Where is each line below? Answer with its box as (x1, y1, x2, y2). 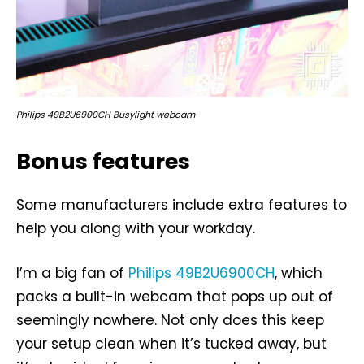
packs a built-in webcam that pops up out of (16, 287, 333, 307)
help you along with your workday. (16, 219, 255, 239)
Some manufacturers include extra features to (16, 195, 347, 215)
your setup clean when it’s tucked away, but (16, 334, 327, 354)
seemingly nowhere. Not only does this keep (16, 310, 324, 331)
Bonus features (16, 146, 190, 177)
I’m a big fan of (16, 263, 128, 284)
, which (275, 263, 323, 284)
